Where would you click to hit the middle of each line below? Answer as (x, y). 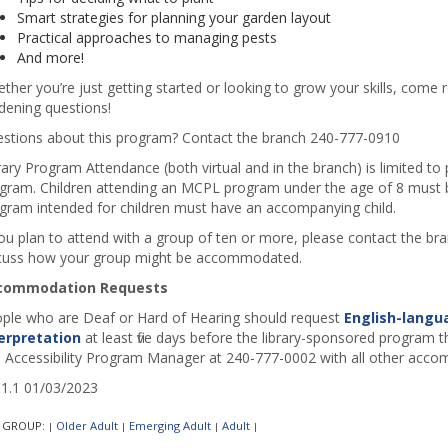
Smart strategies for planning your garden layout (173, 18)
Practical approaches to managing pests (146, 38)
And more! (50, 58)
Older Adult (86, 426)
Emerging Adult (169, 426)
